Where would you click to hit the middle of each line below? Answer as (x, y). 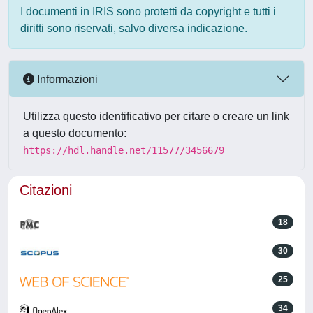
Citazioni (46, 190)
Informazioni (66, 79)
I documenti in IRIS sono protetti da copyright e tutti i (148, 12)
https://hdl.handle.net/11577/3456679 (124, 150)
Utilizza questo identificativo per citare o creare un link (156, 116)
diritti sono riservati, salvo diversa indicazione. (134, 28)
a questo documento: (75, 133)
